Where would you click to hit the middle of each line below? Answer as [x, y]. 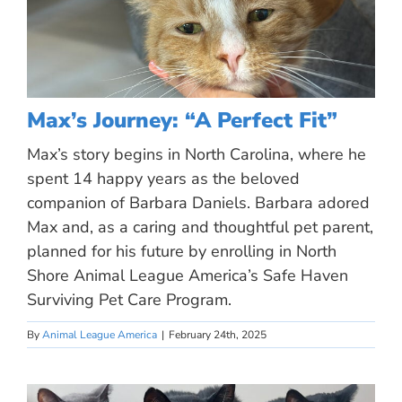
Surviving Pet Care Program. [129, 299]
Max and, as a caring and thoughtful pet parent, [200, 227]
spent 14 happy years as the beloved [163, 178]
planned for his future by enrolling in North [182, 251]
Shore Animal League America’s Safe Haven [188, 275]
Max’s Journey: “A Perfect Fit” [182, 120]
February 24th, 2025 [218, 334]
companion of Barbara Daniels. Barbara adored [198, 202]
